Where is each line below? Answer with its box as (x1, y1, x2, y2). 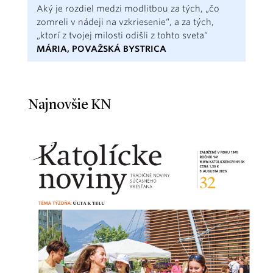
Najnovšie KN (28, 97, 111, 113)
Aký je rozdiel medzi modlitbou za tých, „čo (37, 3, 219, 13)
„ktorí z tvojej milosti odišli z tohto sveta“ (37, 30, 208, 40)
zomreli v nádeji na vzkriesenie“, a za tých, (37, 16, 214, 27)
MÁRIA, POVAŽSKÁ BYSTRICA (37, 43, 166, 54)
